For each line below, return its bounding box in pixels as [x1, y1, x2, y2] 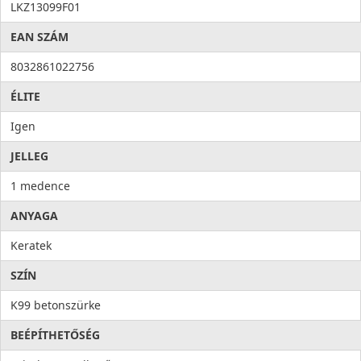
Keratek [10, 238, 52, 254]
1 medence [10, 178, 70, 194]
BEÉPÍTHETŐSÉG [10, 327, 100, 343]
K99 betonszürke [10, 297, 101, 313]
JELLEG [10, 148, 48, 164]
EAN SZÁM [10, 29, 68, 45]
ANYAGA [10, 208, 58, 224]
